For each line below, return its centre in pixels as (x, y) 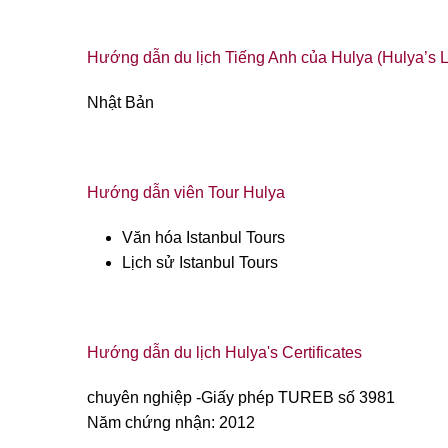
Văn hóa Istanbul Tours (203, 238)
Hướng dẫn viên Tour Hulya (186, 193)
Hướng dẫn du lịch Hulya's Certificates (224, 353)
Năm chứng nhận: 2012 (171, 423)
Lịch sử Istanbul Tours (200, 263)
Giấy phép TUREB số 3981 (298, 398)
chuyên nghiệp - (144, 398)
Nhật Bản (120, 103)
